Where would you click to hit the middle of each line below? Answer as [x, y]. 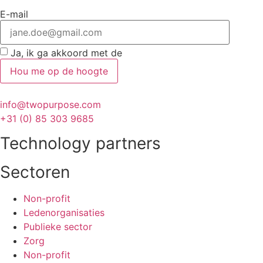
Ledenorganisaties [64, 213]
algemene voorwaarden [177, 53]
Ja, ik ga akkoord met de [68, 53]
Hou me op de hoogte [59, 71]
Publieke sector [58, 227]
